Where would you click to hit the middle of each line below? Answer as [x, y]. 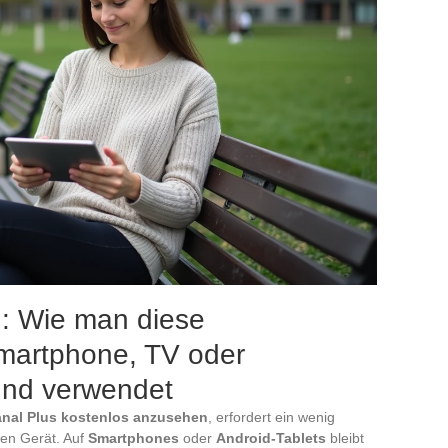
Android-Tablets [271, 437]
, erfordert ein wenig [271, 416]
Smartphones [133, 437]
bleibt [345, 437]
